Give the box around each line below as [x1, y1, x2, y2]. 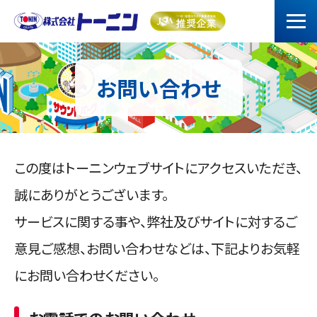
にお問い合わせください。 [14, 265, 159, 285]
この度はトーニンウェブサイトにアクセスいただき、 [14, 157, 302, 178]
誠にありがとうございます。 [14, 184, 168, 204]
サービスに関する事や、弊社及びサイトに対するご [14, 211, 297, 231]
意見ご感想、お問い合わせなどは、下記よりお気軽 [14, 238, 300, 258]
